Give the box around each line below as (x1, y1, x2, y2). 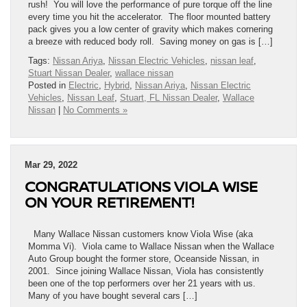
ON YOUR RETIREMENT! (25, 192, 194, 212)
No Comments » (63, 105, 127, 116)
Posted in (28, 80, 69, 91)
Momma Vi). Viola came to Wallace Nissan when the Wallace (28, 241, 274, 252)
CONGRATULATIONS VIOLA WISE (25, 176, 258, 197)
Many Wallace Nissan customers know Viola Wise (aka (28, 229, 253, 240)
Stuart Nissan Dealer (28, 68, 110, 79)
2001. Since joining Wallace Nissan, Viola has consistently (28, 266, 264, 277)
